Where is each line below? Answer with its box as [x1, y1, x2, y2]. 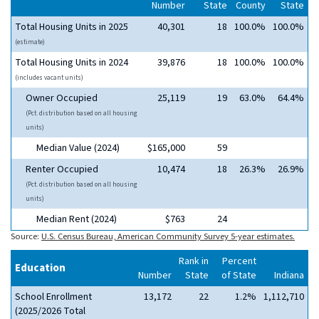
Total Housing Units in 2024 [15, 56, 128, 70]
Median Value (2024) [36, 141, 120, 155]
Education [15, 261, 66, 276]
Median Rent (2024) [36, 212, 117, 226]
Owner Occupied [26, 91, 98, 105]
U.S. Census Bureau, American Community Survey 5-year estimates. [41, 230, 295, 243]
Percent [222, 254, 256, 268]
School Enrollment [15, 290, 92, 304]
